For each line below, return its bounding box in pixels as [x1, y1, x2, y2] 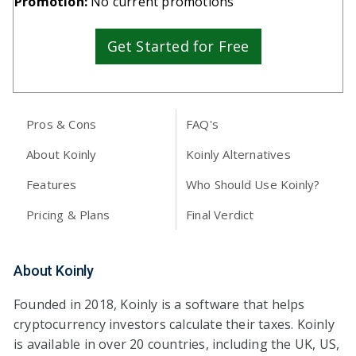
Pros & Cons [26, 115, 97, 132]
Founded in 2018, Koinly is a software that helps [14, 295, 305, 313]
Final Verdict [186, 206, 254, 222]
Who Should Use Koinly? [186, 176, 320, 192]
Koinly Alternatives [186, 145, 291, 162]
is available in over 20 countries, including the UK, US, [14, 335, 340, 353]
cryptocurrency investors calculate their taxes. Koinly [14, 315, 335, 333]
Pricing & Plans [26, 206, 110, 222]
